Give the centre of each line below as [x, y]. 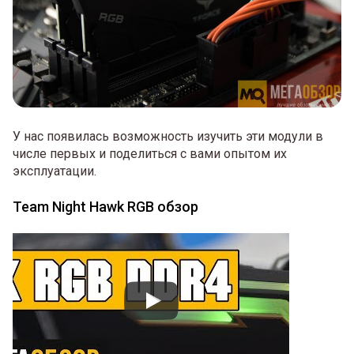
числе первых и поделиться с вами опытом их [150, 154]
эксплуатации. [55, 171]
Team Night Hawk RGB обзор [105, 207]
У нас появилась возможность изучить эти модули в [168, 137]
